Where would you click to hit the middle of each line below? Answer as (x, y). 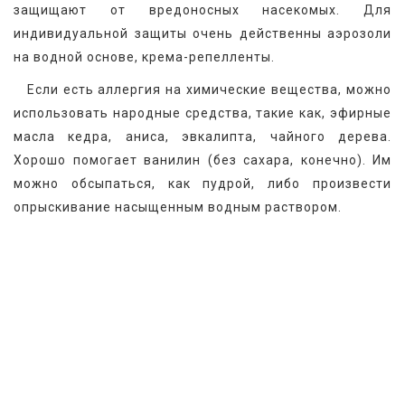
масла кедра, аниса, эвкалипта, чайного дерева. (202, 137)
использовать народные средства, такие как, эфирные (202, 113)
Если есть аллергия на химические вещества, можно (202, 90)
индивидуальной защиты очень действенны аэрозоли (202, 34)
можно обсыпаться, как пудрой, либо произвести (202, 184)
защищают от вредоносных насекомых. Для (202, 10)
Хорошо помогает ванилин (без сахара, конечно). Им (202, 160)
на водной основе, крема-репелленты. (144, 57)
